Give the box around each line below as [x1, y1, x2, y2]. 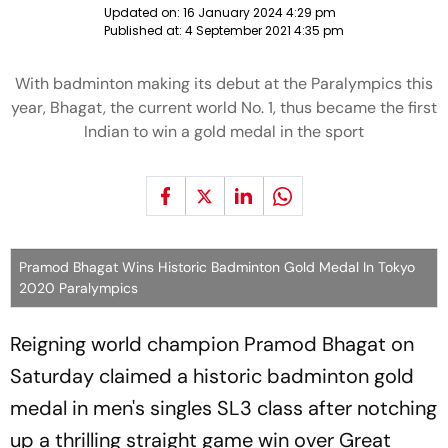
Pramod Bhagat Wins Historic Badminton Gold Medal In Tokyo [19, 258, 415, 276]
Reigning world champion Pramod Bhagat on [10, 331, 414, 357]
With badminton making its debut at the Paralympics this [15, 73, 433, 94]
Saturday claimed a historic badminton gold [10, 363, 414, 389]
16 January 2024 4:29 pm [183, 4, 336, 21]
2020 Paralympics [19, 279, 138, 297]
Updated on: [104, 4, 183, 21]
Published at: [104, 22, 185, 39]
